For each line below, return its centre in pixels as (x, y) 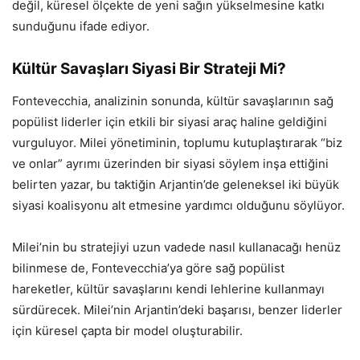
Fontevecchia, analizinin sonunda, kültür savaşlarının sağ (173, 100)
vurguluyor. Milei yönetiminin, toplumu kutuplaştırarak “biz (177, 142)
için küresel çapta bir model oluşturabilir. (127, 330)
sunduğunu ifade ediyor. (81, 26)
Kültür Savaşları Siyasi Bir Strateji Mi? (149, 68)
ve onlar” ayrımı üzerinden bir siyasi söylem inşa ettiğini (170, 163)
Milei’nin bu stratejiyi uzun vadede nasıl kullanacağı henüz (176, 247)
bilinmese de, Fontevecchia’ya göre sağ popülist (148, 268)
